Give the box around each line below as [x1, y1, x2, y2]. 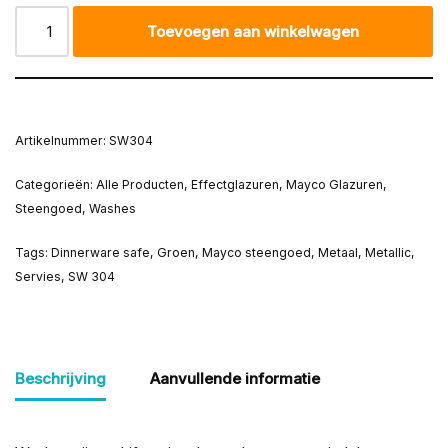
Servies [15, 269, 61, 285]
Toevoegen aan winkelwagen [147, 21, 360, 41]
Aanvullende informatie [150, 368, 320, 388]
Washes [89, 201, 136, 217]
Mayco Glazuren [286, 177, 383, 193]
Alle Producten [96, 177, 184, 193]
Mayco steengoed [202, 245, 311, 261]
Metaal [318, 245, 358, 261]
